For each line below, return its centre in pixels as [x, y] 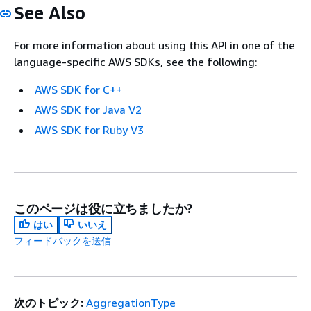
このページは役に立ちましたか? [103, 209]
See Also [50, 12]
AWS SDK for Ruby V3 [89, 130]
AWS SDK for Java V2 [88, 110]
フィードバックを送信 [62, 241]
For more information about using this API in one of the [154, 45]
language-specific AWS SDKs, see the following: [136, 62]
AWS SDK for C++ [78, 90]
